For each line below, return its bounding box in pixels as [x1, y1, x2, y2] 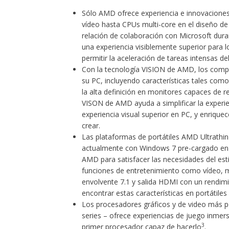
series [81, 211, 101, 220]
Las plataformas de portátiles [81, 132, 181, 142]
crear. [81, 121, 100, 130]
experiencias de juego [132, 211, 205, 220]
